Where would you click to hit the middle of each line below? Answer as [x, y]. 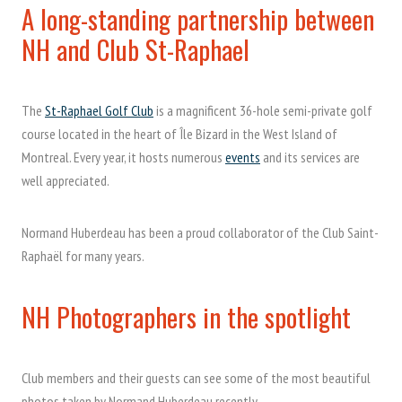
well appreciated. [66, 181]
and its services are [310, 157]
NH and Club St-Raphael [135, 50]
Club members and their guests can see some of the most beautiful [196, 378]
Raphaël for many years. [83, 256]
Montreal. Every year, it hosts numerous [123, 157]
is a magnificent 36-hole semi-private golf [263, 111]
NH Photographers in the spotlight [186, 317]
